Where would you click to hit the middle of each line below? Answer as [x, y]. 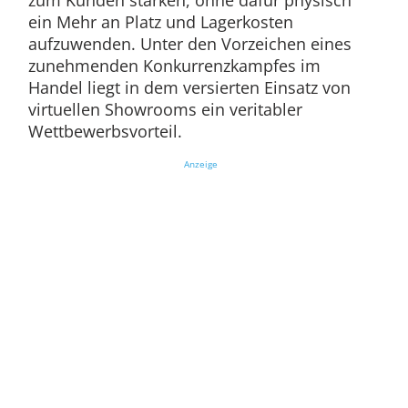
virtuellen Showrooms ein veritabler [165, 110]
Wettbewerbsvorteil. [105, 132]
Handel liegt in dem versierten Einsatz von [189, 88]
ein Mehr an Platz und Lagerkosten [160, 22]
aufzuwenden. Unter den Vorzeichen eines [189, 44]
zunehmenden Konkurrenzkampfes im [174, 66]
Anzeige [200, 164]
